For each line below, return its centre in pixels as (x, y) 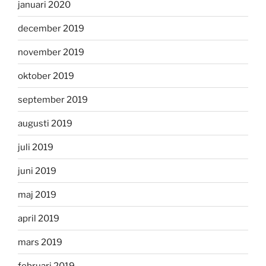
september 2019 (53, 99)
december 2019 (51, 28)
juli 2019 (36, 147)
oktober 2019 (46, 76)
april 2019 (39, 218)
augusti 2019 (45, 123)
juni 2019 (37, 171)
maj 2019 (37, 194)
